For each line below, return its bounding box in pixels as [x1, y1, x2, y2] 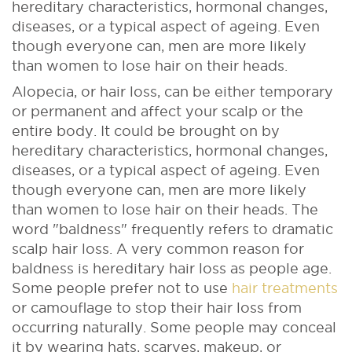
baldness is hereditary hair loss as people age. [12, 260, 332, 276]
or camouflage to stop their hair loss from [12, 299, 302, 315]
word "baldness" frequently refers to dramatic [12, 221, 333, 236]
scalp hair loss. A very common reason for [12, 240, 304, 256]
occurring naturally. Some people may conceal [12, 319, 336, 335]
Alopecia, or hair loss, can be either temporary [12, 83, 333, 99]
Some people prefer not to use [12, 280, 232, 295]
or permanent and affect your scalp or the [12, 103, 303, 119]
